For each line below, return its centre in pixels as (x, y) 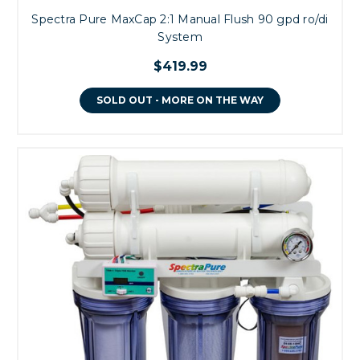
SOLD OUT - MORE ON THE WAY (180, 100)
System (180, 37)
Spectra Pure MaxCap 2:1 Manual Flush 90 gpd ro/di (180, 19)
